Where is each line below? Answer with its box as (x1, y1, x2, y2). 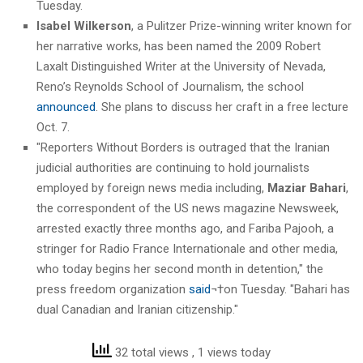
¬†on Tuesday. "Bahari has (211, 281, 350, 297)
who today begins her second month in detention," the (36, 261, 323, 276)
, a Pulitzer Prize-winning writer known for (131, 18, 352, 33)
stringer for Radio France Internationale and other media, (36, 241, 338, 256)
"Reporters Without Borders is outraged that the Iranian (36, 139, 330, 155)
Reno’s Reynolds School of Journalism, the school (36, 79, 304, 94)
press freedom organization (36, 281, 189, 297)
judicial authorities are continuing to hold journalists (36, 160, 310, 175)
